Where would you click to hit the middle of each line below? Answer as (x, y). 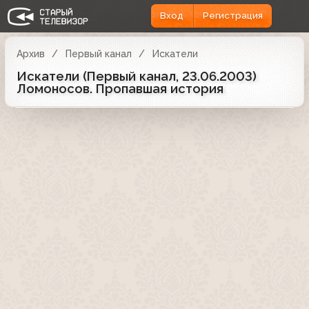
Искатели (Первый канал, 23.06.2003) (137, 76)
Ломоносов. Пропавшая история (120, 88)
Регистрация (232, 16)
